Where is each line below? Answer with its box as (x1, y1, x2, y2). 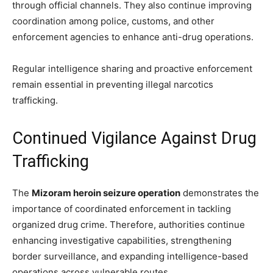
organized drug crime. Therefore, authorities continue (12, 218, 245, 230)
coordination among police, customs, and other (12, 15, 214, 27)
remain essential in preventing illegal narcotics (12, 78, 213, 90)
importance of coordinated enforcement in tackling (12, 202, 231, 214)
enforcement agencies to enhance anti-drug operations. (12, 30, 253, 43)
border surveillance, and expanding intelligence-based (12, 250, 248, 262)
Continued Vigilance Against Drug (12, 128, 257, 148)
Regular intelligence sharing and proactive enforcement (12, 62, 252, 74)
